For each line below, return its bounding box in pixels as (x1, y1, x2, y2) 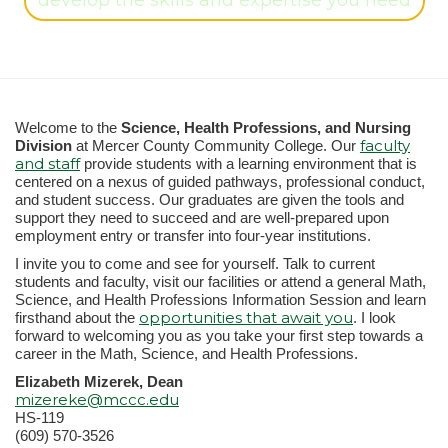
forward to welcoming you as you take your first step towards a (15, 327, 423, 344)
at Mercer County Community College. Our (72, 137, 360, 154)
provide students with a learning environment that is (80, 155, 417, 172)
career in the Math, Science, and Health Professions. (15, 345, 358, 362)
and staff (15, 154, 80, 173)
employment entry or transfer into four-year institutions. (15, 227, 371, 244)
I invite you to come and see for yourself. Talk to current (15, 255, 375, 272)
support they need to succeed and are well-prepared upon (15, 209, 389, 226)
